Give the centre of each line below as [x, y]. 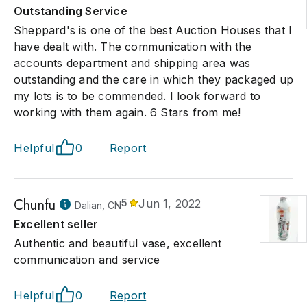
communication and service [87, 260]
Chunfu [35, 205]
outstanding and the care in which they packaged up [154, 79]
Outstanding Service [71, 11]
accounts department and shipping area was [132, 63]
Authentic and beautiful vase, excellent [118, 243]
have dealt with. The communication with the [133, 47]
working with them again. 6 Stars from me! [127, 112]
